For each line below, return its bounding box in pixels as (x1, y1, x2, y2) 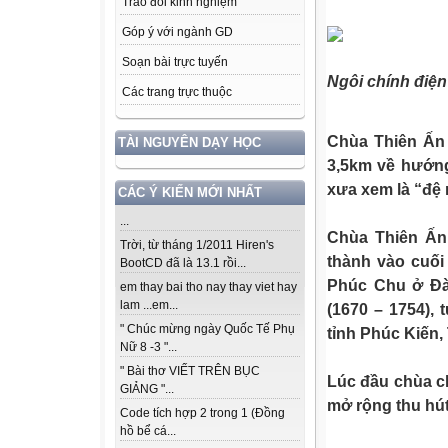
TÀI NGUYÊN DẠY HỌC (118, 135, 261, 151)
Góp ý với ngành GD (122, 25, 233, 40)
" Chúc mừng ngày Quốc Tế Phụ (120, 322, 295, 337)
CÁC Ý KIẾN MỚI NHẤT (118, 185, 262, 201)
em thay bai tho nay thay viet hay (120, 280, 297, 295)
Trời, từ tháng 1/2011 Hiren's (120, 238, 274, 253)
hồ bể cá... (120, 424, 176, 439)
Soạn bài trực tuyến (122, 55, 228, 70)
